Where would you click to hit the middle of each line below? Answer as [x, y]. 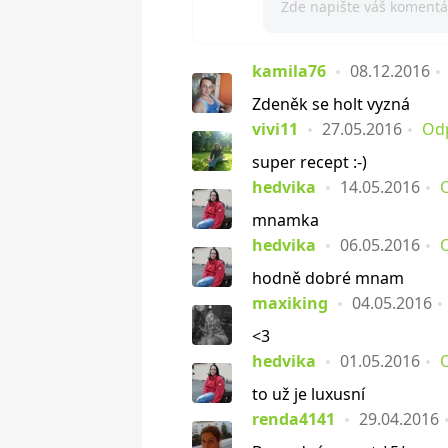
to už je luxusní [308, 394]
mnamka [285, 220]
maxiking [290, 303]
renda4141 [293, 419]
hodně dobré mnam [328, 278]
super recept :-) [309, 162]
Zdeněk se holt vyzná [331, 104]
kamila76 [289, 71]
